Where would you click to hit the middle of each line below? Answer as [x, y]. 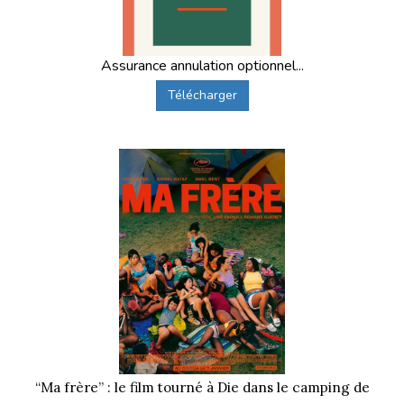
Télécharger [202, 95]
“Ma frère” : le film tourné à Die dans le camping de [202, 387]
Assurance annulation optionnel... [202, 65]
